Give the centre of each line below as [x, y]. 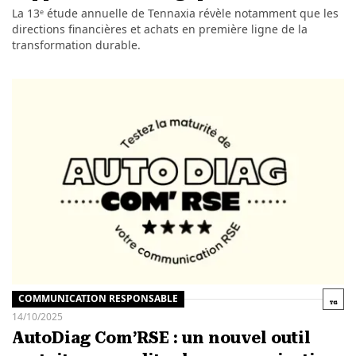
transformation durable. [76, 44]
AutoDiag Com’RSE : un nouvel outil [161, 337]
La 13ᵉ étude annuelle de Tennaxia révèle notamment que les [175, 13]
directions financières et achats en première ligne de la [159, 29]
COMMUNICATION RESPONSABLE [98, 298]
